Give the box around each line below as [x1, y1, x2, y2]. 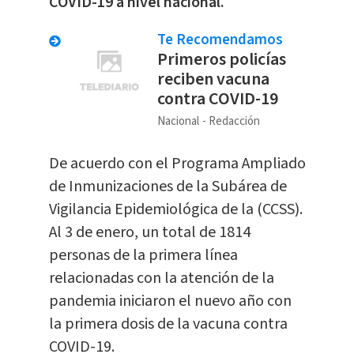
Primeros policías [156, 47, 286, 73]
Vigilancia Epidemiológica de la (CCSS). [48, 198, 303, 221]
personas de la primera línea [48, 244, 238, 267]
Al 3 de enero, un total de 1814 [48, 221, 250, 244]
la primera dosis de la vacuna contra [48, 313, 288, 336]
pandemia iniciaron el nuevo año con [48, 290, 292, 313]
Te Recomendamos [156, 29, 283, 51]
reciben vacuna [156, 66, 269, 92]
